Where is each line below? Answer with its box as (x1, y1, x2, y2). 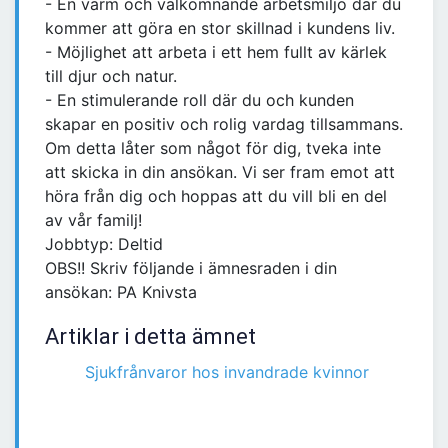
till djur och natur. (45, 66, 177, 87)
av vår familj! (45, 210, 142, 231)
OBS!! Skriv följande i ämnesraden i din (45, 258, 337, 279)
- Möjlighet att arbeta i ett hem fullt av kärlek (45, 42, 387, 63)
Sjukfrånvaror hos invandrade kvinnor (85, 362, 369, 383)
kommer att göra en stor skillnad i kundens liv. (45, 18, 395, 39)
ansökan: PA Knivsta (45, 282, 197, 303)
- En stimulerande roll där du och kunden (45, 90, 354, 111)
